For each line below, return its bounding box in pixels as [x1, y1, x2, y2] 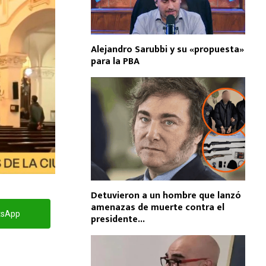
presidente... [91, 211, 145, 227]
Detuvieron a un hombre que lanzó [91, 187, 241, 204]
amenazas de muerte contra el [91, 199, 224, 216]
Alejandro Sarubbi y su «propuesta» [91, 42, 244, 58]
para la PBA [91, 53, 140, 70]
